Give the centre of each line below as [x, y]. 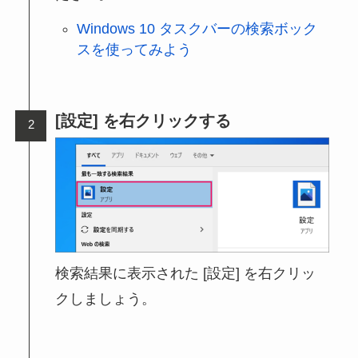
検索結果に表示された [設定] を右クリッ [186, 273]
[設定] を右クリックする [143, 121]
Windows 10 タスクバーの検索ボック [197, 29]
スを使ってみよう [134, 50]
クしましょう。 [106, 299]
